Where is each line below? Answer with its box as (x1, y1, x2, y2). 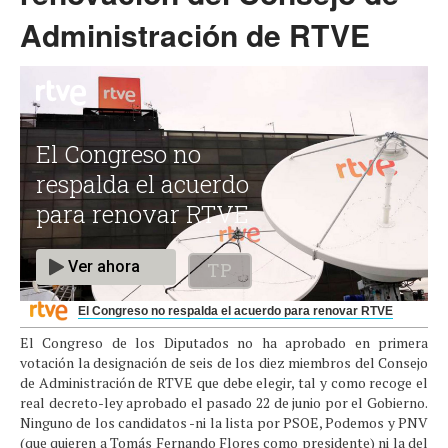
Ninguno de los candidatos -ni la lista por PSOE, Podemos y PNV (20, 413, 428, 433)
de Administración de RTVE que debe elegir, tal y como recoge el (20, 373, 428, 393)
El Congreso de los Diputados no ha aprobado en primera (20, 333, 428, 353)
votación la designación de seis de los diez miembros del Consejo (20, 353, 428, 373)
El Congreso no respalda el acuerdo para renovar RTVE (77, 304, 393, 319)
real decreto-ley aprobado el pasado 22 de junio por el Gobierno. (20, 393, 428, 413)
